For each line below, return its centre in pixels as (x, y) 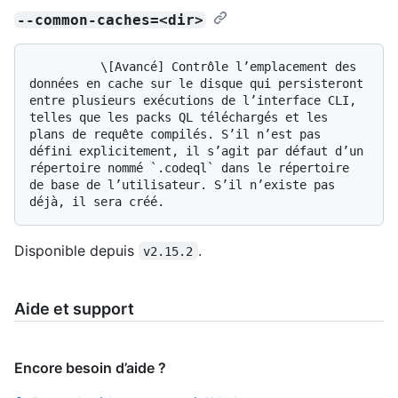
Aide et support (74, 308)
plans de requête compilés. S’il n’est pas (175, 134)
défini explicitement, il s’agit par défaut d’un (196, 151)
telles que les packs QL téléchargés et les (179, 117)
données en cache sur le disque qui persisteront (196, 83)
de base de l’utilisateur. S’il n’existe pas (182, 184)
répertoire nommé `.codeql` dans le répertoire (189, 167)
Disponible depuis (76, 250)
